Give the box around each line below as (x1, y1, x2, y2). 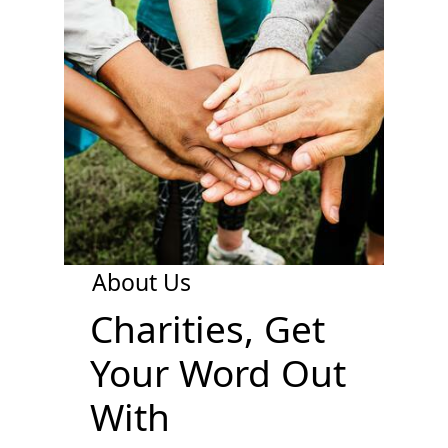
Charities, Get (89, 302, 325, 354)
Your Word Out (89, 346, 346, 398)
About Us (91, 265, 191, 298)
